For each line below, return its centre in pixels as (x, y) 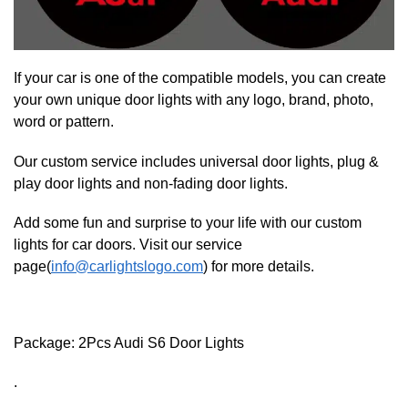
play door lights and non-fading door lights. (151, 183)
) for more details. (259, 267)
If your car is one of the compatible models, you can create (200, 78)
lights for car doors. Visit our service (128, 245)
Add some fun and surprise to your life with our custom (188, 223)
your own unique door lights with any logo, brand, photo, (194, 100)
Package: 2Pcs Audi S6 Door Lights (129, 342)
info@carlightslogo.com (127, 267)
